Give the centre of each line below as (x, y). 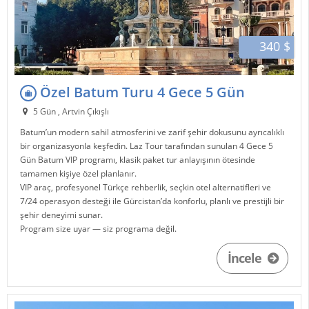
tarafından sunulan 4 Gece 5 (218, 146)
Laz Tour (147, 146)
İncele (246, 258)
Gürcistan (142, 201)
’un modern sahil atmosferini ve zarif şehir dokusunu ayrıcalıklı (165, 132)
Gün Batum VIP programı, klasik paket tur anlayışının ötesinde (138, 160)
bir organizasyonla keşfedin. (75, 146)
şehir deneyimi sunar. (62, 215)
